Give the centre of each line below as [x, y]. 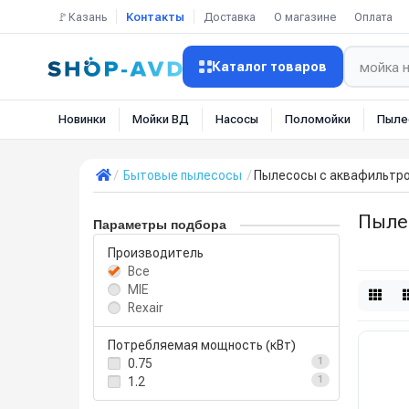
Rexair [146, 308]
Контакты [155, 16]
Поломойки [318, 119]
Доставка [230, 16]
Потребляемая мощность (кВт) [202, 345]
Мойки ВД [161, 119]
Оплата [373, 16]
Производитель [156, 253]
